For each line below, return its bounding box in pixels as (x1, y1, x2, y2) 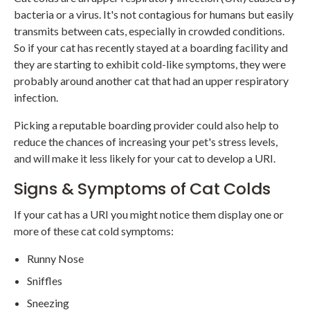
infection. (14, 91, 58, 104)
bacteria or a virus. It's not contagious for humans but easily (14, 8, 293, 21)
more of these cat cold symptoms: (14, 224, 174, 238)
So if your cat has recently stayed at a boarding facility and (14, 41, 288, 55)
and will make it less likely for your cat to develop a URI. (14, 152, 275, 165)
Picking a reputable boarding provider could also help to (14, 118, 279, 132)
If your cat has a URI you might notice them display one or (14, 208, 284, 221)
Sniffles (27, 274, 63, 288)
